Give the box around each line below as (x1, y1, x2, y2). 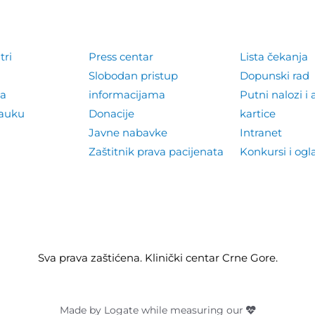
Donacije (89, 106, 135, 120)
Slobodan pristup (89, 68, 179, 82)
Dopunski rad (240, 68, 310, 82)
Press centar (89, 49, 154, 63)
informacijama (89, 87, 166, 101)
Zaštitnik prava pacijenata (89, 144, 224, 158)
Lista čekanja (240, 49, 309, 63)
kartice (240, 106, 276, 120)
